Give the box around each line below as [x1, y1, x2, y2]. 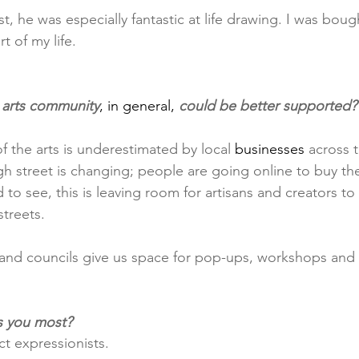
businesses [235, 140, 305, 159]
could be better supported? [175, 97, 357, 115]
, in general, [99, 97, 175, 115]
